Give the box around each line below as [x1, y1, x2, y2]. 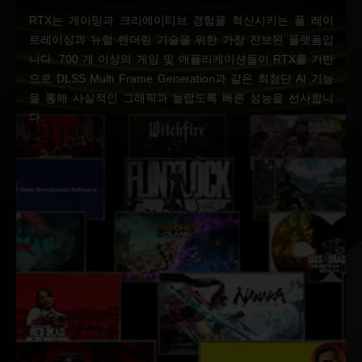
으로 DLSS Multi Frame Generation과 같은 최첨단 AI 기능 [29, 72, 334, 85]
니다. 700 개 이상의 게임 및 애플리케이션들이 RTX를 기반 [29, 53, 334, 65]
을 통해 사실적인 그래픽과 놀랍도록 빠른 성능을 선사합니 [29, 91, 334, 104]
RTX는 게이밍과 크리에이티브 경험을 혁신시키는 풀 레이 [29, 14, 334, 27]
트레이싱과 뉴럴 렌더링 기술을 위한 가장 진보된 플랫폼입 [29, 33, 334, 46]
